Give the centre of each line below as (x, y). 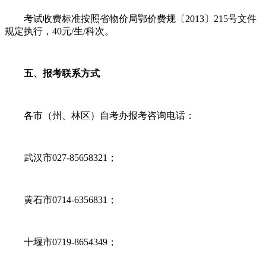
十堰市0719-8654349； (61, 242)
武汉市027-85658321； (61, 157)
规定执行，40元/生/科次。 (59, 31)
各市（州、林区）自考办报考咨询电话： (100, 115)
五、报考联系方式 (52, 73)
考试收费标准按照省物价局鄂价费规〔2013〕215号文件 (131, 18)
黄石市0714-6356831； (61, 199)
